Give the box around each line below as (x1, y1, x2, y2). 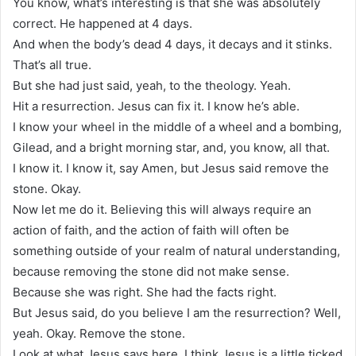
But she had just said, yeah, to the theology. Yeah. (13, 77, 291, 93)
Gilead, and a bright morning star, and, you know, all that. (13, 139, 330, 155)
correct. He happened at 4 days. (13, 15, 192, 31)
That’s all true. (13, 56, 91, 72)
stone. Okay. (13, 180, 81, 196)
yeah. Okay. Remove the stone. (13, 325, 185, 341)
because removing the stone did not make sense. (13, 263, 289, 279)
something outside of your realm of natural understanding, (13, 242, 340, 258)
